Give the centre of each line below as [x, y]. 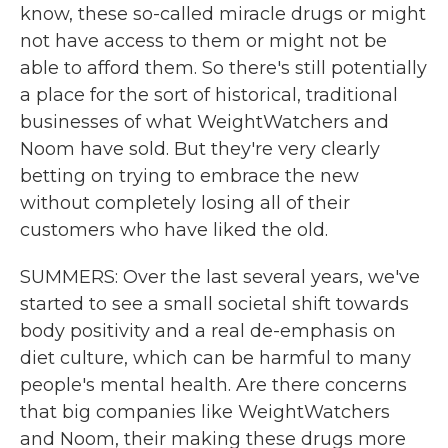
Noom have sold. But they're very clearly [200, 149]
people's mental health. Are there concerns [213, 385]
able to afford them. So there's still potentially [223, 68]
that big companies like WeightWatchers [205, 412]
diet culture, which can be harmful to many [215, 358]
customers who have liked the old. [174, 230]
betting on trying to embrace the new [189, 176]
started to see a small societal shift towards [214, 304]
